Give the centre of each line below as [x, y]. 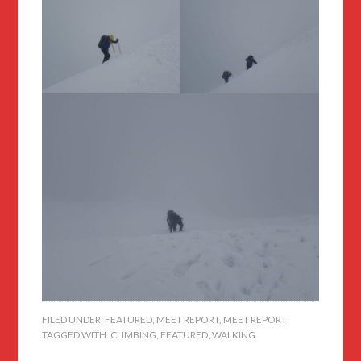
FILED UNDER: [74, 320]
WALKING [234, 335]
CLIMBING [134, 335]
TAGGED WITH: [77, 335]
